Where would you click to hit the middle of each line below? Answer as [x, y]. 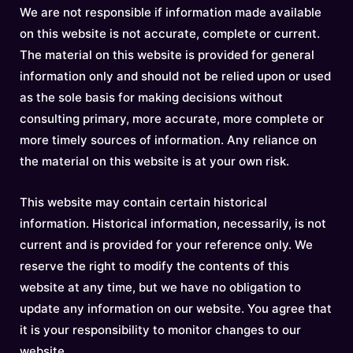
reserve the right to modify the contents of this [154, 266]
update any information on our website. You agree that [176, 308]
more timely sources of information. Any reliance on [168, 140]
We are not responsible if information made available [171, 12]
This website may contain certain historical [143, 202]
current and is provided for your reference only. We [166, 245]
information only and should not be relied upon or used [175, 76]
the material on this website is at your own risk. [154, 161]
